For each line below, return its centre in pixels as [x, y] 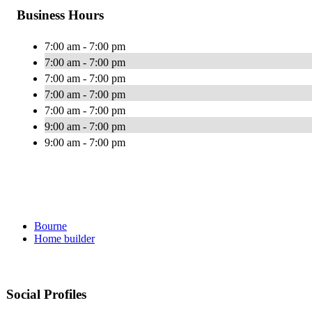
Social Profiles [46, 295]
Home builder [64, 239]
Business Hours [60, 15]
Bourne [50, 226]
